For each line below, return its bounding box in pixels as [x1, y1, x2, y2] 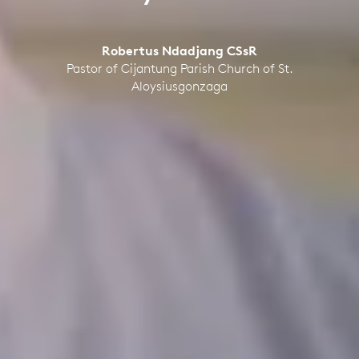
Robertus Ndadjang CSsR [102, 42, 257, 58]
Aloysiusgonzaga [131, 77, 228, 94]
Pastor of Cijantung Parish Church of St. [66, 59, 293, 76]
